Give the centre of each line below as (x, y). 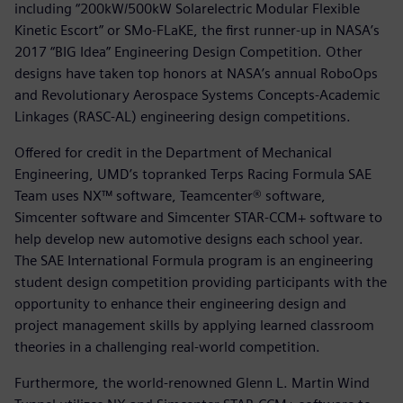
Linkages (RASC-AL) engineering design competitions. (183, 117)
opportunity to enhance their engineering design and (180, 304)
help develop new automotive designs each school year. (189, 239)
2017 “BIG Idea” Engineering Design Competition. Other (188, 52)
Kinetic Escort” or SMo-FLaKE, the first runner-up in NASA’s (197, 31)
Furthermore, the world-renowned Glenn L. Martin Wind (192, 383)
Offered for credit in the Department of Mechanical (173, 153)
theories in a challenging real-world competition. (167, 347)
